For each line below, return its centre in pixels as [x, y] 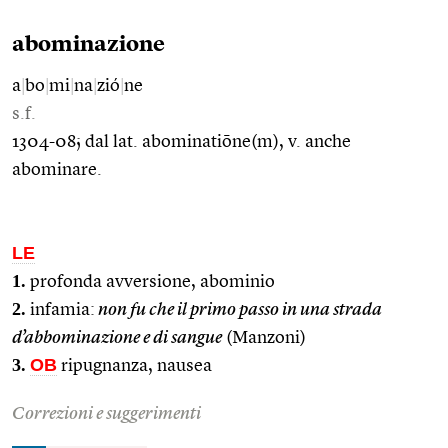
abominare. [57, 169]
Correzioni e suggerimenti [106, 413]
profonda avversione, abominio [150, 281]
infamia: [60, 309]
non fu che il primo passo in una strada [238, 309]
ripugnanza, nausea [134, 365]
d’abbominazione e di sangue [117, 337]
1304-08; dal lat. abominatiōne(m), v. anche [181, 141]
